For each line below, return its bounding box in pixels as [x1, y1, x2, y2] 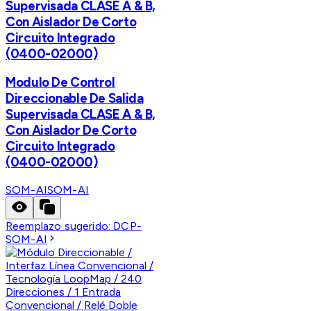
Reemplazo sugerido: [6, 219, 114, 233]
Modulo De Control [6, 74, 115, 91]
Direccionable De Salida [6, 90, 144, 107]
